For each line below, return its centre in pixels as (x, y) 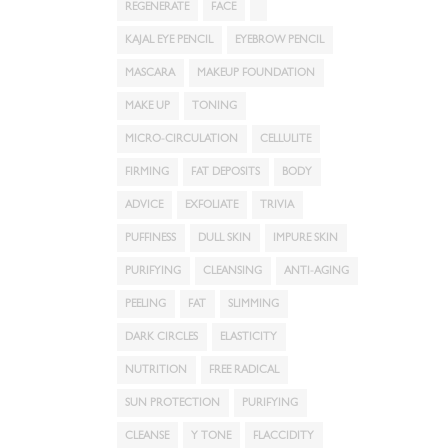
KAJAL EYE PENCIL (169, 40)
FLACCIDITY (283, 436)
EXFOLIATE (211, 205)
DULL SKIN (224, 238)
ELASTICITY (248, 337)
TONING (214, 106)
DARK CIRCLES (161, 337)
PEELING (145, 304)
